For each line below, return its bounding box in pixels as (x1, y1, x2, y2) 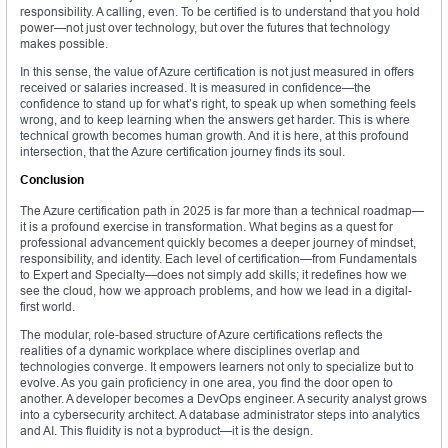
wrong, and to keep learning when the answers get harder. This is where (20, 112, 410, 128)
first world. (20, 299, 75, 315)
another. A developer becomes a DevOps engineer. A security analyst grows (20, 391, 427, 407)
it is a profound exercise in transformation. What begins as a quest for (20, 219, 393, 235)
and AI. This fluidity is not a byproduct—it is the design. (20, 423, 313, 439)
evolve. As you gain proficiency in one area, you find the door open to (20, 375, 393, 391)
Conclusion (20, 172, 84, 188)
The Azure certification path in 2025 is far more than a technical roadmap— (20, 203, 424, 219)
